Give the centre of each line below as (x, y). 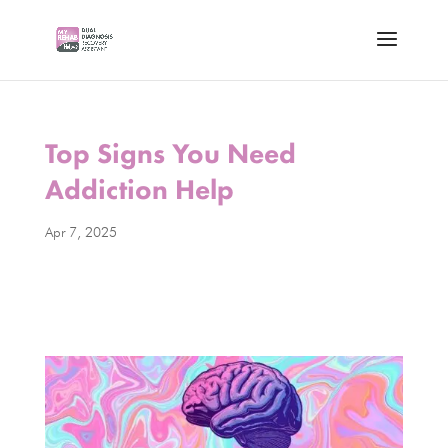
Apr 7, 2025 (80, 232)
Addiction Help (139, 189)
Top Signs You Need (170, 153)
